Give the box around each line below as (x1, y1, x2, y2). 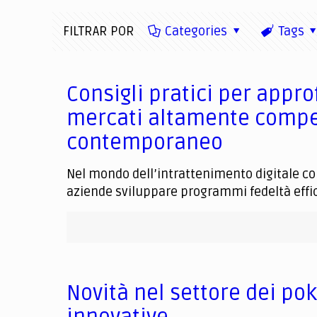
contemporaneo (67, 129, 224, 156)
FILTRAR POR (63, 23, 135, 39)
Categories (165, 23, 228, 39)
